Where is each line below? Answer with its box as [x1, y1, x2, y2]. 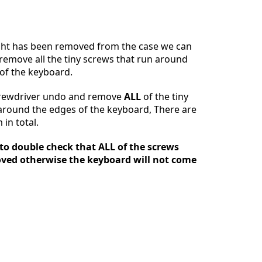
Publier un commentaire [148, 71, 228, 81]
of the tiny [141, 89, 188, 103]
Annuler [108, 71, 134, 81]
